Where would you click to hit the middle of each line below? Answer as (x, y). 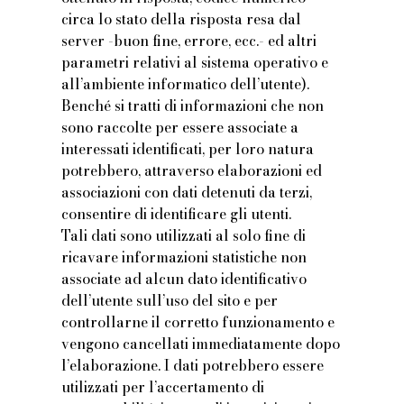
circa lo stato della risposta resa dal (182, 19)
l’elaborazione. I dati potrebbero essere (193, 366)
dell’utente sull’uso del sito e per (170, 301)
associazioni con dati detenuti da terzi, (187, 193)
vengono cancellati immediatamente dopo (201, 344)
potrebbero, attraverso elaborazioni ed (192, 171)
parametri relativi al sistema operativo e (195, 63)
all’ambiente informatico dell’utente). (186, 84)
